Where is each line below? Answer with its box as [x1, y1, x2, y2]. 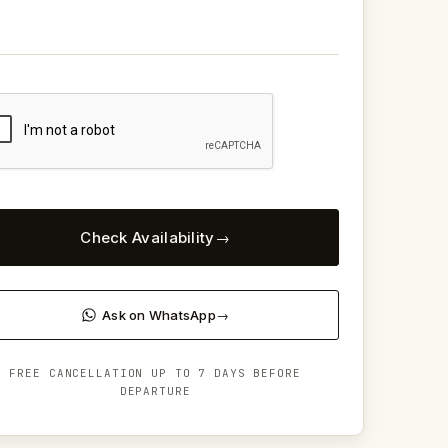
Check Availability [80, 227, 215, 247]
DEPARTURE [119, 383, 191, 398]
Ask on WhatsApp [102, 306, 217, 323]
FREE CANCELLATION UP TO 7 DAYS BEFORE [9, 365, 301, 380]
